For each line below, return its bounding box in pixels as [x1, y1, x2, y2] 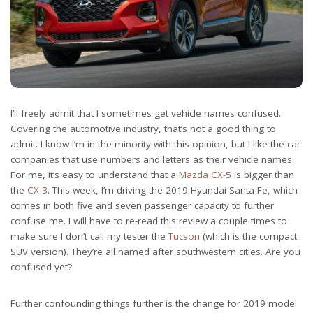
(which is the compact [200, 230, 297, 242]
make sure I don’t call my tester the [10, 230, 168, 242]
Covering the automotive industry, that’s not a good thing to [10, 122, 276, 135]
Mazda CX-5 [179, 168, 231, 181]
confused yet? [10, 261, 72, 273]
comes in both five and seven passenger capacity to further [10, 199, 274, 212]
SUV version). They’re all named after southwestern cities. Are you [10, 245, 300, 258]
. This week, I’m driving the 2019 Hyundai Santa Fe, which [48, 184, 298, 196]
